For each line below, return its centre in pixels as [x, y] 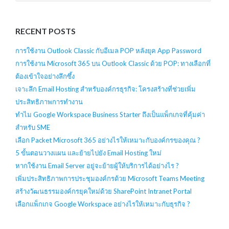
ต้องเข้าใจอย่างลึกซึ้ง [45, 76]
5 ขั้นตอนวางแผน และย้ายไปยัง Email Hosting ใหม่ [88, 153]
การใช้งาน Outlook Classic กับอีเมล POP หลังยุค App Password [108, 51]
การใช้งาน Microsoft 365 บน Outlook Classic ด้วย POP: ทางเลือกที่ [113, 64]
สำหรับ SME [32, 128]
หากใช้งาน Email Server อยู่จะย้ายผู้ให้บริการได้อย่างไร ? [97, 166]
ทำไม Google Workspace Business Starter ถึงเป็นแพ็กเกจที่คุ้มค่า [110, 115]
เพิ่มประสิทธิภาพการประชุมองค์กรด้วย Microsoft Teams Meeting [110, 179]
